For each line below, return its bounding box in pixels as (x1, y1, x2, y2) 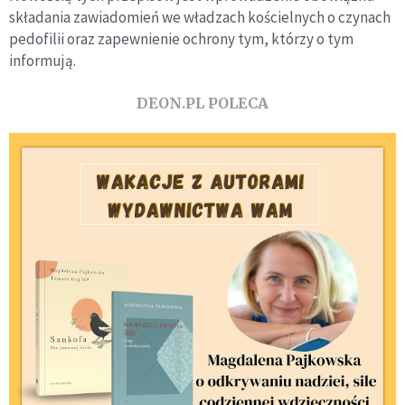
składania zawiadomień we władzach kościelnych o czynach (9, 7, 391, 27)
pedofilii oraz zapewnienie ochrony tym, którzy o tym (9, 29, 353, 49)
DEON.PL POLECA (137, 94, 268, 112)
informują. (9, 51, 76, 71)
